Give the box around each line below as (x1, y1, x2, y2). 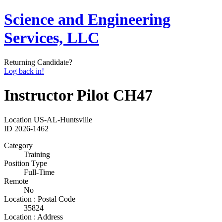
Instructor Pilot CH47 (4, 86, 153, 105)
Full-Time (24, 167, 55, 176)
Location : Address (4, 212, 63, 221)
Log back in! (4, 66, 44, 75)
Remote (4, 176, 28, 185)
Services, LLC (4, 29, 99, 47)
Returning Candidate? (4, 57, 72, 66)
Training (24, 150, 50, 159)
